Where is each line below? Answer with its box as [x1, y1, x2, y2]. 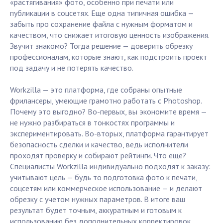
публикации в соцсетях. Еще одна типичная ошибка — [10, 8, 194, 18]
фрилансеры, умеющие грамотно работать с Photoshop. [10, 96, 202, 106]
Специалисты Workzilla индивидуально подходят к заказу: [10, 161, 211, 172]
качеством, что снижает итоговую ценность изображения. [10, 30, 209, 40]
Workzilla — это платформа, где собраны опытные [10, 85, 182, 95]
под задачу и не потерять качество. [10, 63, 133, 73]
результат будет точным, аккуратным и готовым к [10, 205, 182, 216]
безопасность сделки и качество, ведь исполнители [10, 139, 188, 150]
